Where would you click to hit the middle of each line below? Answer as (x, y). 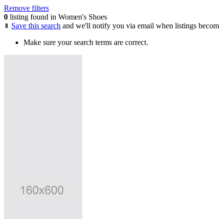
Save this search (36, 25)
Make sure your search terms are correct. (86, 42)
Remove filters (26, 8)
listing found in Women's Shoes (57, 17)
